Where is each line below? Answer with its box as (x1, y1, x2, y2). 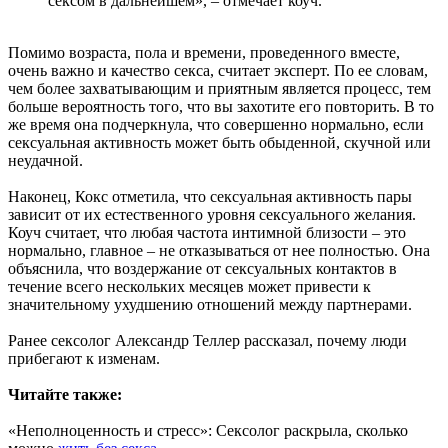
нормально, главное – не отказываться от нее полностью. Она (8, 242, 430, 260)
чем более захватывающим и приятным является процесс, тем (8, 80, 431, 98)
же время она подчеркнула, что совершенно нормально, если (8, 116, 424, 134)
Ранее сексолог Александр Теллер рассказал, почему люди (8, 332, 407, 350)
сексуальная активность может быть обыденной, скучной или (8, 134, 431, 152)
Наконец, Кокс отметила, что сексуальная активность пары (8, 188, 412, 206)
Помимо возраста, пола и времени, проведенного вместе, (8, 44, 400, 62)
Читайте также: (8, 386, 122, 404)
